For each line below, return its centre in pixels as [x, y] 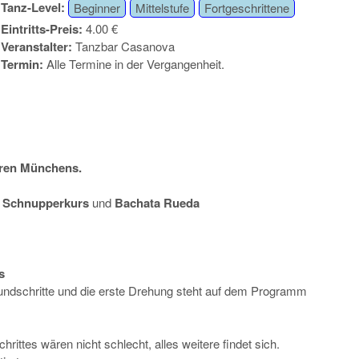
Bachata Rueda [157, 203]
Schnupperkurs [48, 203]
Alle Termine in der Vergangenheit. [135, 64]
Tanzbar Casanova [125, 46]
